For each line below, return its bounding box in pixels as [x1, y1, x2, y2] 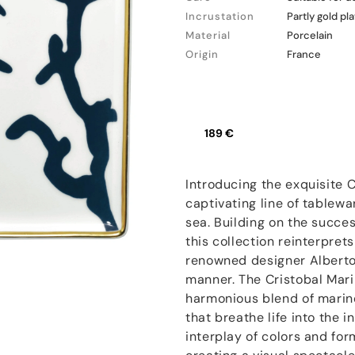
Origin [185, 48, 219, 61]
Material [185, 29, 231, 42]
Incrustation [185, 10, 254, 23]
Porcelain [287, 29, 333, 42]
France [287, 48, 321, 61]
